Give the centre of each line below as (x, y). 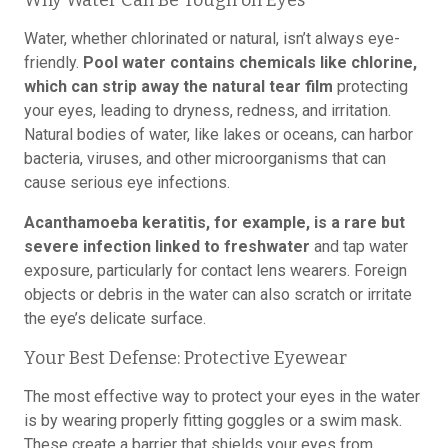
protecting (370, 86)
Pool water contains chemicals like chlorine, (250, 62)
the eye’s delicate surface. (115, 318)
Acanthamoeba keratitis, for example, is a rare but (214, 222)
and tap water (359, 246)
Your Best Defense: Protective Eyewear (185, 358)
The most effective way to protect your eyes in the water (222, 396)
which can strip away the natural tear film (178, 86)
